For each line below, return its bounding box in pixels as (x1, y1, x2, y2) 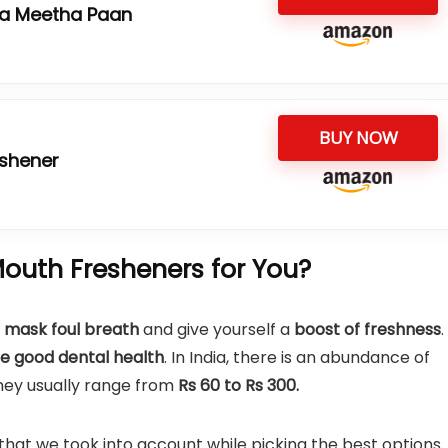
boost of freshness (290, 318, 441, 341)
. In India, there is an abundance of (164, 346, 430, 369)
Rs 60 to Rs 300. (178, 374, 299, 397)
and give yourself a (143, 318, 290, 341)
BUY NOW (318, 126, 398, 149)
